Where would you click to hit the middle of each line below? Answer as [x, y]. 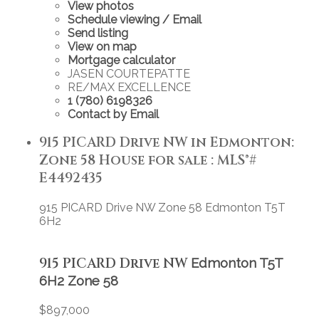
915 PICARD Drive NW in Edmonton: [167, 143]
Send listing [98, 33]
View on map [102, 46]
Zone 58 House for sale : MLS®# [148, 161]
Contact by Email [113, 114]
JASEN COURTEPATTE [129, 73]
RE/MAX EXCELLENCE [129, 87]
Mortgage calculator [121, 60]
